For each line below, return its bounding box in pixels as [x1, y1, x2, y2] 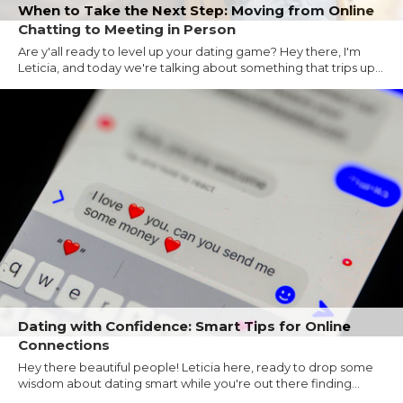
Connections [18, 336, 110, 354]
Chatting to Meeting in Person [18, 21, 236, 39]
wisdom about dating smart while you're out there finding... [18, 375, 360, 390]
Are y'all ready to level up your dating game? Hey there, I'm [18, 44, 361, 59]
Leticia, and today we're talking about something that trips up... [18, 60, 383, 76]
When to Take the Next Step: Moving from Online [18, 2, 374, 20]
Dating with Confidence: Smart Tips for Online [18, 317, 351, 335]
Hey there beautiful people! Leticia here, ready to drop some [18, 359, 373, 374]
